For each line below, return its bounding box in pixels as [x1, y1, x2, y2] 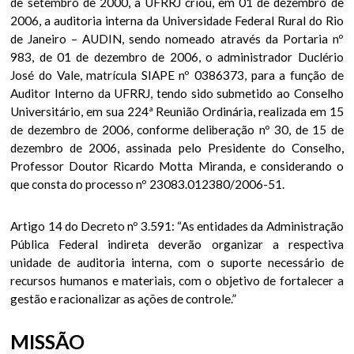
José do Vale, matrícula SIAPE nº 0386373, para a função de [10, 68, 344, 83]
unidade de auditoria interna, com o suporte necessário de [10, 255, 344, 270]
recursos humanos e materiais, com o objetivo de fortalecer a [10, 273, 344, 288]
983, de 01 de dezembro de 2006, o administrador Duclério [10, 50, 344, 65]
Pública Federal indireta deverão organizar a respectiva [10, 237, 344, 252]
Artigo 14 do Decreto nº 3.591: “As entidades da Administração [10, 219, 344, 234]
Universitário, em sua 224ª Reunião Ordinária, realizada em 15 [10, 104, 344, 119]
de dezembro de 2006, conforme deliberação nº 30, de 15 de [10, 122, 344, 137]
